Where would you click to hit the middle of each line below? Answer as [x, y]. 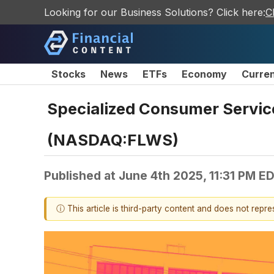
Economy [204, 74]
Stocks [68, 74]
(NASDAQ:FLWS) [113, 139]
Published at [81, 175]
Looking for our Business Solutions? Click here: [155, 12]
